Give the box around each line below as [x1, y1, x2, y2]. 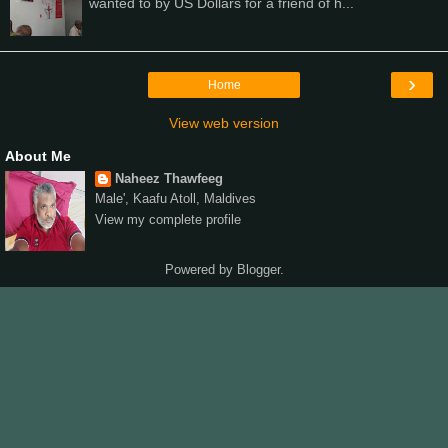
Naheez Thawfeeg [114, 170, 223, 186]
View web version [169, 114, 279, 131]
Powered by [164, 262, 237, 277]
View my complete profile [94, 212, 241, 227]
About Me [5, 147, 71, 164]
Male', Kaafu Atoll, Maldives [94, 190, 256, 206]
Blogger [236, 262, 280, 277]
